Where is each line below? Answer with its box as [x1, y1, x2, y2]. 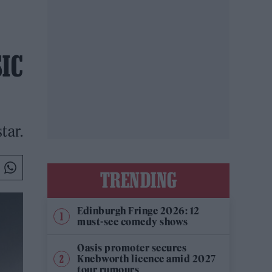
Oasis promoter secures [77, 242, 186, 254]
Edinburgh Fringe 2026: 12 [77, 205, 200, 217]
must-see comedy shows [77, 216, 188, 228]
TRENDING [100, 168, 177, 191]
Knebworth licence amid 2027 [77, 253, 216, 265]
